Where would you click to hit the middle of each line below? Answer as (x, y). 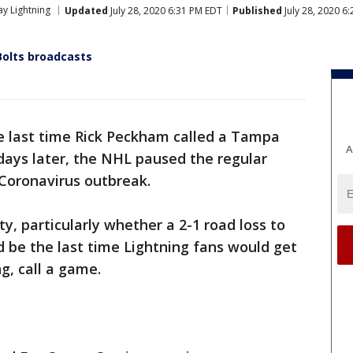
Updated (86, 10)
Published (257, 10)
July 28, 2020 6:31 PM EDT (165, 10)
